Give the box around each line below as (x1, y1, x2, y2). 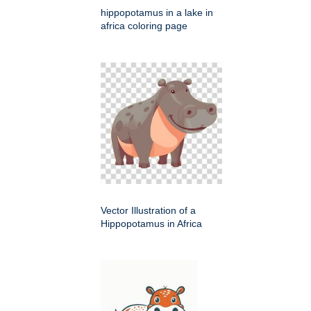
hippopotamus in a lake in (101, 7, 213, 19)
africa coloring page (101, 20, 187, 32)
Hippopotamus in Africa (101, 218, 202, 230)
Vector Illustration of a (101, 205, 196, 217)
